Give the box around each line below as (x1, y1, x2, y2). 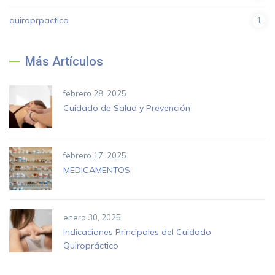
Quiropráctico (63, 240, 118, 251)
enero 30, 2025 (63, 212, 121, 222)
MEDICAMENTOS (63, 165, 130, 176)
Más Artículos (25, 54, 103, 69)
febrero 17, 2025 (63, 150, 126, 160)
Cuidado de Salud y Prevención (63, 103, 190, 114)
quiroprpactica (9, 15, 69, 26)
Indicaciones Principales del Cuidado (63, 227, 211, 238)
